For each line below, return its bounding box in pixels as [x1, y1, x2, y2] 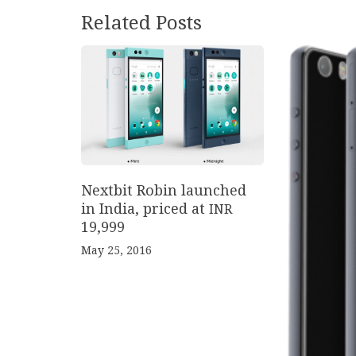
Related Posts [81, 12, 202, 34]
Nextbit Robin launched [81, 181, 246, 199]
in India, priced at [81, 199, 209, 217]
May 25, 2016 [81, 243, 152, 257]
